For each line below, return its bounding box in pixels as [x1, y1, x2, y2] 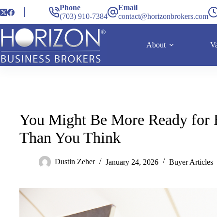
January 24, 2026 [106, 157, 158, 166]
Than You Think [19, 129, 121, 147]
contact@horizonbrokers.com [118, 12, 208, 20]
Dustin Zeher [55, 157, 95, 166]
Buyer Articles [169, 157, 213, 166]
